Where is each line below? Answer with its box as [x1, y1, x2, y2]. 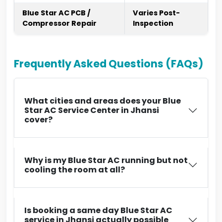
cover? [24, 114, 53, 125]
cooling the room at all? [24, 164, 125, 175]
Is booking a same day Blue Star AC [24, 205, 172, 216]
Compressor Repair [22, 18, 97, 28]
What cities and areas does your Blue [24, 95, 181, 107]
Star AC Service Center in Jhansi [24, 105, 159, 116]
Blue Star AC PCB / [22, 8, 91, 18]
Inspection [133, 18, 173, 28]
